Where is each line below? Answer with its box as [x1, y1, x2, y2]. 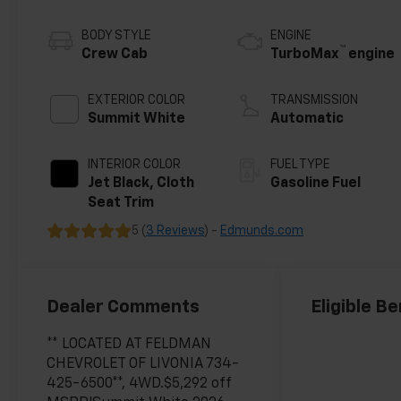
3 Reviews [146, 224, 205, 237]
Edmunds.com [220, 224, 304, 237]
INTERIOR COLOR [88, 158, 182, 171]
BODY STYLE [81, 29, 152, 42]
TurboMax [270, 47, 340, 62]
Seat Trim [88, 195, 155, 210]
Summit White [88, 111, 186, 126]
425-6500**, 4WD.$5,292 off [47, 376, 232, 391]
